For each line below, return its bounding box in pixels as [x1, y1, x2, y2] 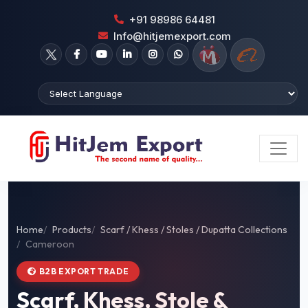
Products [52, 223, 91, 236]
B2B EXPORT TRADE [38, 266, 129, 276]
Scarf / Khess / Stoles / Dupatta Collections [100, 223, 287, 236]
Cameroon [25, 238, 74, 250]
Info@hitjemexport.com [113, 29, 231, 43]
